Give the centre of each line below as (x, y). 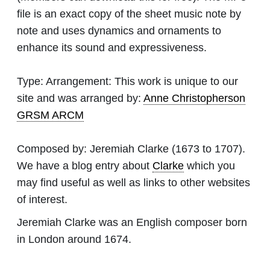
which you (209, 165)
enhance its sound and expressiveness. (112, 47)
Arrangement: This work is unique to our (141, 81)
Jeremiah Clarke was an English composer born (132, 222)
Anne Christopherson (194, 98)
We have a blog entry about (85, 165)
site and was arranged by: (80, 98)
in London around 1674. (74, 239)
